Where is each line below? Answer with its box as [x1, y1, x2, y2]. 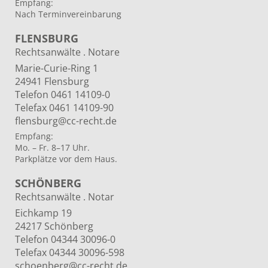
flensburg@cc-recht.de [15, 114, 117, 128]
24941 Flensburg [15, 75, 89, 89]
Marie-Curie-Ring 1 [15, 62, 98, 75]
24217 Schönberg [15, 220, 93, 233]
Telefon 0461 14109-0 [15, 88, 110, 102]
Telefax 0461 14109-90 [15, 101, 114, 115]
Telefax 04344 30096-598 [15, 246, 124, 260]
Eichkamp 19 [15, 206, 72, 220]
